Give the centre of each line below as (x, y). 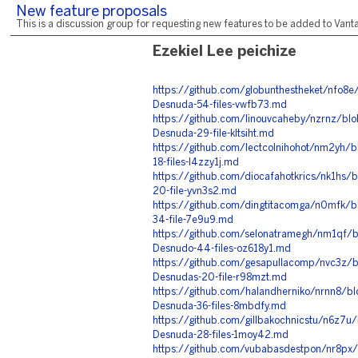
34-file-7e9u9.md (193, 220)
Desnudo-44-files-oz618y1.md (222, 249)
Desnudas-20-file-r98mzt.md (220, 278)
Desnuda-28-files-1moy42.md (221, 335)
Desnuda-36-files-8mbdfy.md (219, 306)
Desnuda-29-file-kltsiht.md (213, 134)
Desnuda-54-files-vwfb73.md (220, 105)
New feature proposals (91, 12)
